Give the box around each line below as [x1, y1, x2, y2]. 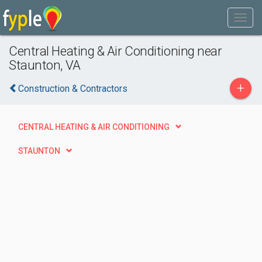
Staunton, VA [9, 57, 81, 73]
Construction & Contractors [18, 83, 127, 94]
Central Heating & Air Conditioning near [9, 43, 222, 58]
